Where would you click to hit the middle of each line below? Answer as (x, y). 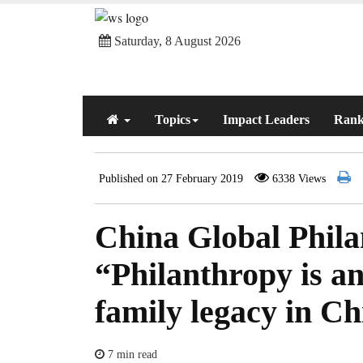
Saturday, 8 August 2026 (177, 41)
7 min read (131, 354)
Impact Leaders (266, 119)
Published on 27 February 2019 (171, 178)
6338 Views (297, 178)
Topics (173, 119)
